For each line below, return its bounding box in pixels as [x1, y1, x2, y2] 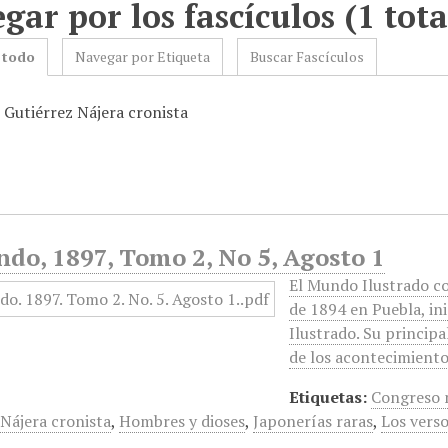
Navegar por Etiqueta [75, 47, 211, 66]
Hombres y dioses [119, 410, 246, 432]
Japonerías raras [253, 410, 374, 432]
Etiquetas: [289, 386, 368, 408]
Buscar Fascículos [250, 47, 365, 66]
